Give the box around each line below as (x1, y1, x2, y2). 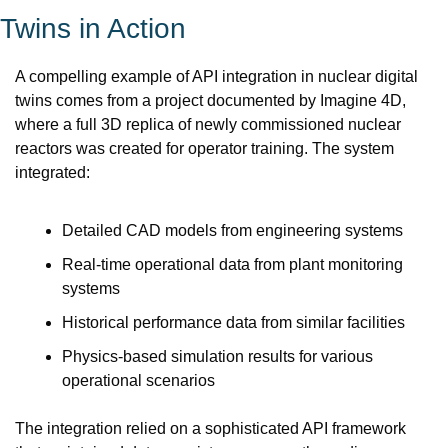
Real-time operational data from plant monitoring (62, 256, 403, 273)
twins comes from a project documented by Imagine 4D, (15, 92, 406, 109)
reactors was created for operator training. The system (15, 140, 394, 157)
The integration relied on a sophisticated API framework (15, 420, 406, 437)
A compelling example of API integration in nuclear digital (15, 68, 418, 85)
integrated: (15, 164, 90, 181)
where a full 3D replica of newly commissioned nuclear (15, 116, 401, 133)
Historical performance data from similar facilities (62, 314, 405, 331)
